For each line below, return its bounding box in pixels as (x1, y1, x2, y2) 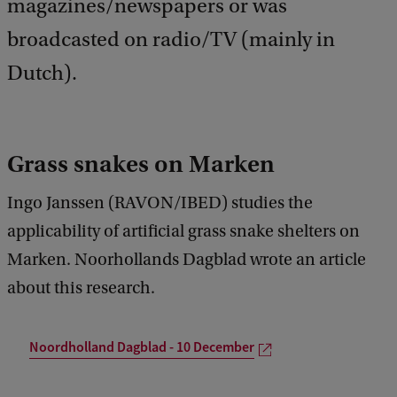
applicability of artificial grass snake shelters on (7, 222, 360, 242)
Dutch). (7, 61, 77, 86)
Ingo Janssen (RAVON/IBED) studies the (7, 193, 313, 214)
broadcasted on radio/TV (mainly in (7, 27, 335, 52)
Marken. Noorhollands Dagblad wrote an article (7, 250, 366, 270)
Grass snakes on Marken (7, 150, 275, 179)
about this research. (7, 278, 155, 299)
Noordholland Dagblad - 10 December (29, 338, 254, 357)
